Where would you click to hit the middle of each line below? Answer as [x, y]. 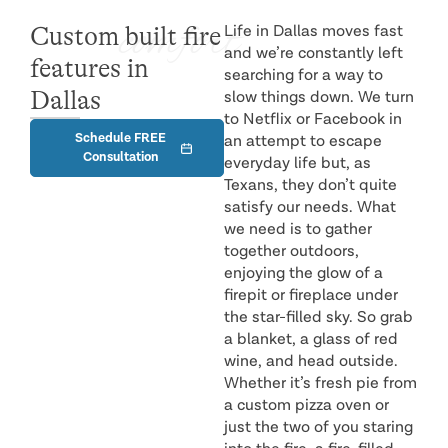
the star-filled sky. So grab [318, 318]
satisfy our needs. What [310, 208]
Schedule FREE [120, 138]
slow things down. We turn [319, 98]
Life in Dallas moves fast [313, 32]
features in [89, 68]
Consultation [120, 157]
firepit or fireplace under [311, 296]
